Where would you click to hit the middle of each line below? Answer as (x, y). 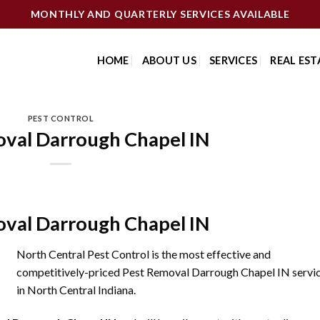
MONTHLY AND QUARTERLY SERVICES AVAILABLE (160, 14)
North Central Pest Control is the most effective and (144, 254)
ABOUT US (169, 60)
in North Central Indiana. (76, 290)
